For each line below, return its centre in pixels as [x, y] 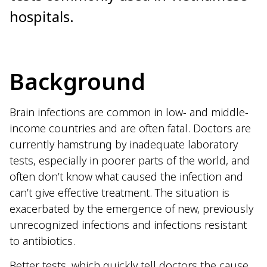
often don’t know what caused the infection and [126, 176]
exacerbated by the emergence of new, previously [131, 208]
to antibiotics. [42, 240]
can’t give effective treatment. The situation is [119, 192]
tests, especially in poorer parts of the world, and [130, 160]
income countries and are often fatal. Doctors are [130, 128]
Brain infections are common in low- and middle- [129, 112]
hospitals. [42, 16]
